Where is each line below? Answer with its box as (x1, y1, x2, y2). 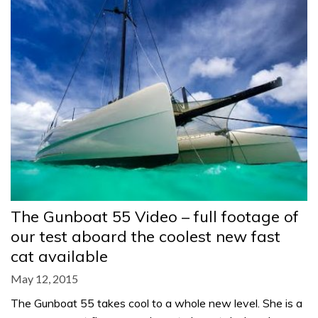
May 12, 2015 (11, 271, 78, 285)
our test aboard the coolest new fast (11, 226, 280, 246)
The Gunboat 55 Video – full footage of (11, 206, 299, 226)
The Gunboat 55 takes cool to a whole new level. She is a (11, 295, 302, 310)
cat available (11, 246, 108, 266)
